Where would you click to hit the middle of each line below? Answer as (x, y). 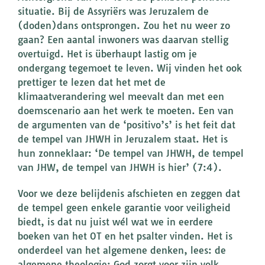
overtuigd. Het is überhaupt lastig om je (107, 54)
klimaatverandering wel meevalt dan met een (121, 97)
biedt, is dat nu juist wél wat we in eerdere (115, 222)
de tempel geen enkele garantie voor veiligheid (124, 208)
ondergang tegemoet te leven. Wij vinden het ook (130, 68)
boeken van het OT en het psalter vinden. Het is (125, 236)
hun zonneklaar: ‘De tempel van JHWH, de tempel (131, 153)
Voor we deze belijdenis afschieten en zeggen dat (129, 194)
